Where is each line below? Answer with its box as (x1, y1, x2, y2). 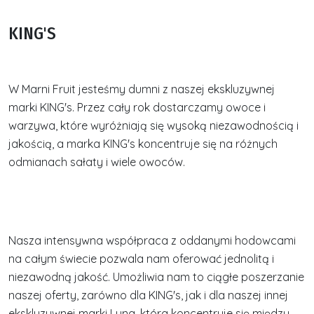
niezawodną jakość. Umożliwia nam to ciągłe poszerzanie (8, 270, 304, 284)
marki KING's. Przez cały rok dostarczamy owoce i (8, 100, 266, 114)
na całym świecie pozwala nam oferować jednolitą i (8, 252, 274, 266)
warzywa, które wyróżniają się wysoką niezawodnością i (8, 118, 299, 132)
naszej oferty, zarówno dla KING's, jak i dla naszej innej (8, 288, 288, 302)
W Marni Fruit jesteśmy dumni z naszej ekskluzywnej (8, 82, 275, 96)
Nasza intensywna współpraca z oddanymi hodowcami (8, 233, 296, 247)
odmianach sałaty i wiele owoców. (8, 155, 185, 169)
